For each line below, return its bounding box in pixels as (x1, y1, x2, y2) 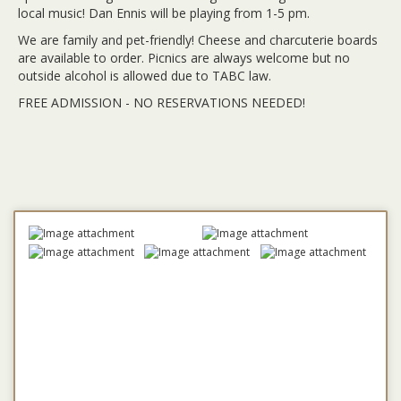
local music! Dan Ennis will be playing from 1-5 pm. (18, 4, 310, 21)
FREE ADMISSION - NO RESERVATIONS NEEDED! (18, 94, 305, 111)
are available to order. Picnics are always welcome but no (18, 49, 350, 66)
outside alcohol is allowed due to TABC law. (18, 67, 271, 84)
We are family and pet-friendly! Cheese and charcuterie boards (18, 31, 378, 48)
